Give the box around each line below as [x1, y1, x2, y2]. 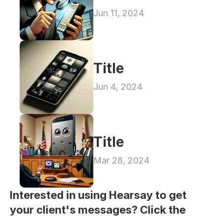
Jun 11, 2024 [93, 7, 144, 18]
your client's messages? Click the [10, 203, 186, 216]
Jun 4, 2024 [93, 81, 143, 92]
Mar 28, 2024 [93, 155, 150, 165]
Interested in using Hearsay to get [10, 189, 187, 201]
